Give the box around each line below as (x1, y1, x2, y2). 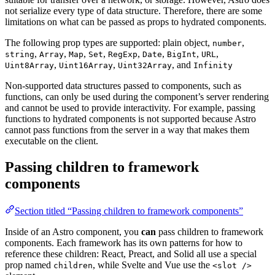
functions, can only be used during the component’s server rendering (5, 91, 269, 102)
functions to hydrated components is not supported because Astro (5, 113, 256, 124)
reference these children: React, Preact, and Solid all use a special (5, 248, 257, 259)
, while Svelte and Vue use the (93, 259, 212, 270)
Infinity (193, 60, 233, 70)
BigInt (167, 49, 196, 59)
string (5, 49, 34, 59)
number (212, 38, 242, 48)
